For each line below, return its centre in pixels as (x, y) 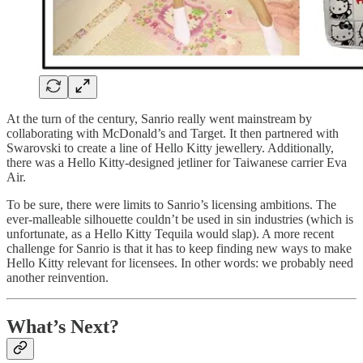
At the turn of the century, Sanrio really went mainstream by (159, 119)
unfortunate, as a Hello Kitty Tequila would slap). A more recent (170, 234)
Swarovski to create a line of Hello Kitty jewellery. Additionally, (170, 148)
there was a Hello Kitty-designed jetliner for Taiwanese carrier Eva (177, 163)
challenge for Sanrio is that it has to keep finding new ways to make (179, 249)
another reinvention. (58, 278)
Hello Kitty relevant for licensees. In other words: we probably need (180, 263)
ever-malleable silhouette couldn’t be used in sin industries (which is (180, 220)
